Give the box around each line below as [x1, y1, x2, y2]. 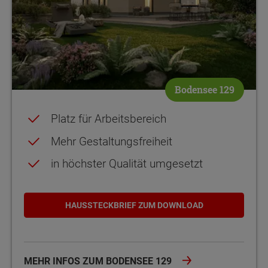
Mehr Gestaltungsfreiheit [51, 134, 172, 148]
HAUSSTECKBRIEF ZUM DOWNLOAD [65, 200, 203, 210]
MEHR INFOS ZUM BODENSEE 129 [24, 255, 174, 267]
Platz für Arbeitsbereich [51, 112, 166, 126]
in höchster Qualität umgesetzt [51, 156, 203, 170]
